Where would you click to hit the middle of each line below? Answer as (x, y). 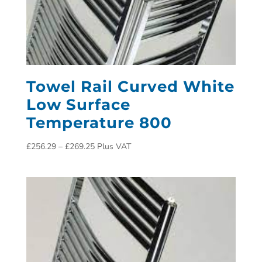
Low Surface (78, 105)
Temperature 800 (99, 123)
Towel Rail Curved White (130, 87)
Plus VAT (114, 147)
